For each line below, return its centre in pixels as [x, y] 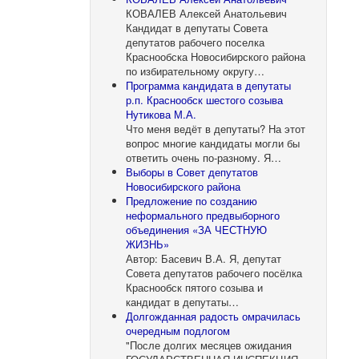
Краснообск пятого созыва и [195, 287]
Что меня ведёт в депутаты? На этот [216, 128]
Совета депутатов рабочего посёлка [214, 272]
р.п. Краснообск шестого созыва [205, 99]
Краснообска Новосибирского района [216, 56]
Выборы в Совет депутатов [192, 171]
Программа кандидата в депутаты [209, 85]
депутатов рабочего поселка [196, 42]
